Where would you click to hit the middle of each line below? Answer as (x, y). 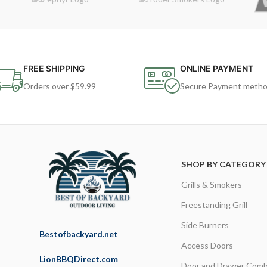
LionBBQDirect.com (79, 259)
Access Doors (207, 245)
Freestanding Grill (215, 205)
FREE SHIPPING (54, 68)
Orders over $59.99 (59, 86)
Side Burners (205, 225)
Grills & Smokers (212, 184)
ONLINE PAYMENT (216, 68)
